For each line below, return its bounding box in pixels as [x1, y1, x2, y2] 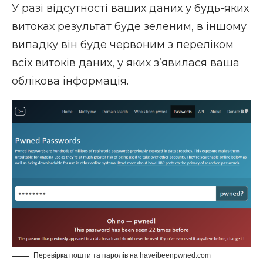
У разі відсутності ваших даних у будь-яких [12, 2, 249, 15]
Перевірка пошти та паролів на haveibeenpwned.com [33, 251, 211, 260]
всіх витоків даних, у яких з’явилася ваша [12, 56, 240, 70]
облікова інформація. [12, 75, 129, 88]
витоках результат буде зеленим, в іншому [12, 20, 247, 33]
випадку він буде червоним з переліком [12, 38, 234, 52]
